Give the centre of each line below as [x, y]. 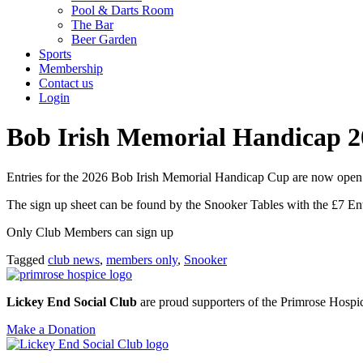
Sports [55, 54]
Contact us [66, 83]
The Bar [92, 25]
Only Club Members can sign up [90, 232]
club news [74, 259]
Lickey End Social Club [72, 301]
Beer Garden [104, 39]
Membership [71, 68]
